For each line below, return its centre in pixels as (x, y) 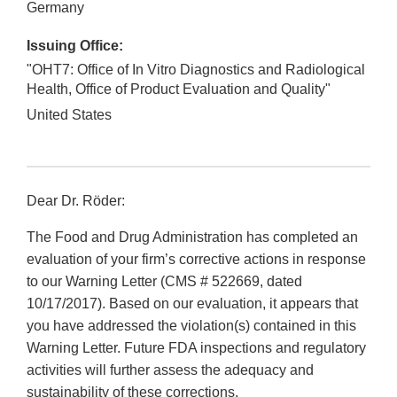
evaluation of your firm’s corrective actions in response (196, 260)
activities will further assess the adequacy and (170, 370)
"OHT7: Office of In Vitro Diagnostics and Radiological (196, 70)
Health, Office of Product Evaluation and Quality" (179, 90)
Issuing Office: (75, 46)
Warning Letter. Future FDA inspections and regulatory (196, 348)
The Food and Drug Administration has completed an (192, 237)
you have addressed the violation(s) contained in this (191, 326)
